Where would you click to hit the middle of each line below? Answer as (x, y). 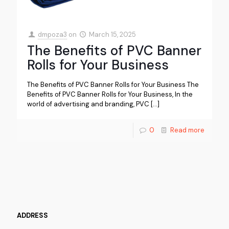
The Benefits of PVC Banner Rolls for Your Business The (113, 85)
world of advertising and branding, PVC (88, 104)
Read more (187, 130)
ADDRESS (32, 216)
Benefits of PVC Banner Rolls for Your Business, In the (110, 95)
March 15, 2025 (113, 35)
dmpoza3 (53, 35)
